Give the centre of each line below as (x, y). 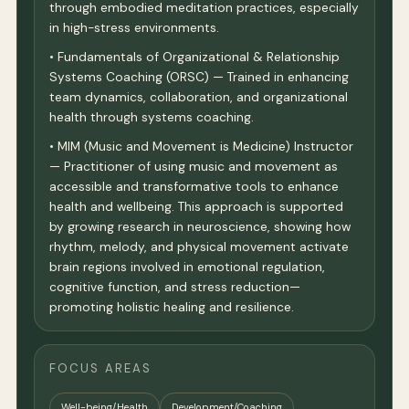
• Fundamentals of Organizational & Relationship (194, 57)
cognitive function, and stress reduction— (175, 287)
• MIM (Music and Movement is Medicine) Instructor (201, 147)
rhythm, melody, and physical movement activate (199, 247)
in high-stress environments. (134, 28)
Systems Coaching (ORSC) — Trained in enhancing (199, 77)
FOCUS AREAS (101, 369)
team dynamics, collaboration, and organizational (199, 97)
